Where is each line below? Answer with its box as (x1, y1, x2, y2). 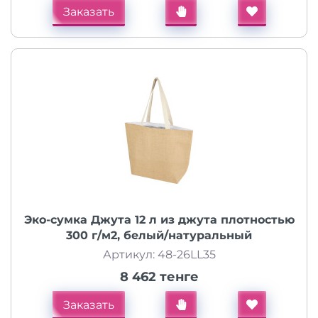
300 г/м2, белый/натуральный (66, 229, 252, 242)
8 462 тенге (119, 269, 199, 285)
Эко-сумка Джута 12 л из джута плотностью (23, 213, 295, 226)
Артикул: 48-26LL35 (102, 248, 216, 261)
